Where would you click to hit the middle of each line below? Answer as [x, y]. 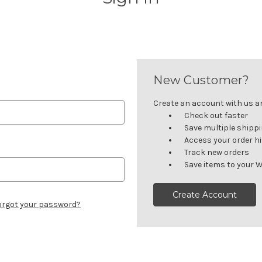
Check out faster [216, 115]
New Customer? [201, 80]
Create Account [205, 194]
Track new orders [217, 152]
